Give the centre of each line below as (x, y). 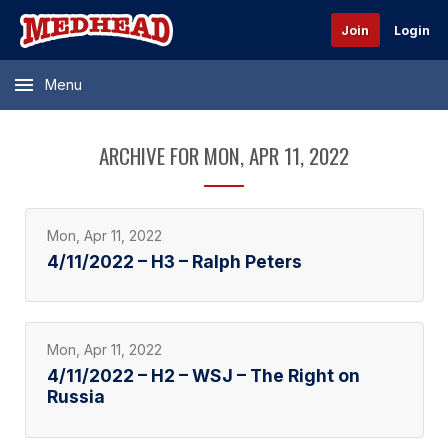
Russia (75, 396)
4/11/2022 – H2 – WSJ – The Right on (203, 375)
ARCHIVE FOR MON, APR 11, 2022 (224, 155)
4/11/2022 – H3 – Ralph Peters (174, 261)
